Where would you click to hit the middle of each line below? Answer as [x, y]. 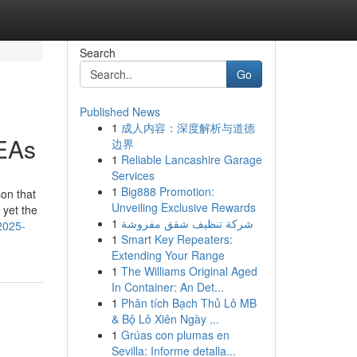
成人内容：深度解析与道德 [188, 127]
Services [133, 175]
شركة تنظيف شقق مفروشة [187, 223]
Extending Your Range [168, 255]
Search [97, 53]
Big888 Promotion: [167, 191]
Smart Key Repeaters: [177, 239]
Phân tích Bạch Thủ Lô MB [188, 303]
